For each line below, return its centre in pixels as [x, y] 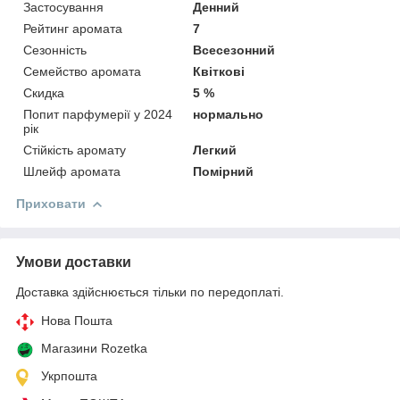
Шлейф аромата [72, 171]
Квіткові [219, 71]
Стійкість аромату [75, 150]
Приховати [51, 203]
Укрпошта [69, 375]
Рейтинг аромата [73, 28]
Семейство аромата [82, 71]
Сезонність [55, 50]
